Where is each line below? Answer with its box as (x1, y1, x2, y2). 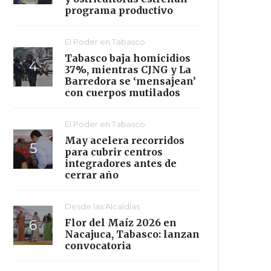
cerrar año (65, 168, 119, 181)
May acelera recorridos (65, 134, 184, 146)
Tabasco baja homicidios (65, 51, 191, 64)
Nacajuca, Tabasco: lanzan (65, 227, 200, 240)
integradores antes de (65, 157, 177, 169)
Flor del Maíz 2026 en (65, 216, 177, 229)
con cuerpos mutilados (65, 86, 180, 99)
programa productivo (65, 4, 173, 16)
